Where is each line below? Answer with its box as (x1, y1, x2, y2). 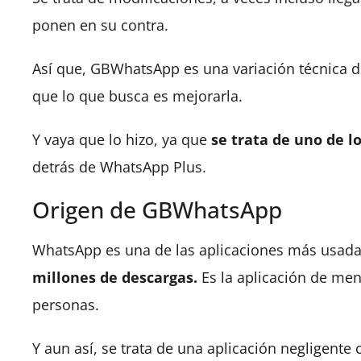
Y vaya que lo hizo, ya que (32, 130, 207, 149)
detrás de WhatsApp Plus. (32, 157, 206, 176)
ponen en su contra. (32, 15, 172, 35)
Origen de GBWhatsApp (32, 194, 282, 225)
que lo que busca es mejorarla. (32, 86, 243, 106)
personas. (32, 295, 103, 314)
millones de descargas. (32, 268, 197, 287)
